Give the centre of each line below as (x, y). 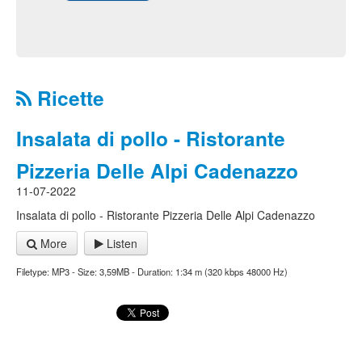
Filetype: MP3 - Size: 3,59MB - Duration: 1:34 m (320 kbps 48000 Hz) (152, 271)
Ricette (68, 98)
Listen (120, 243)
